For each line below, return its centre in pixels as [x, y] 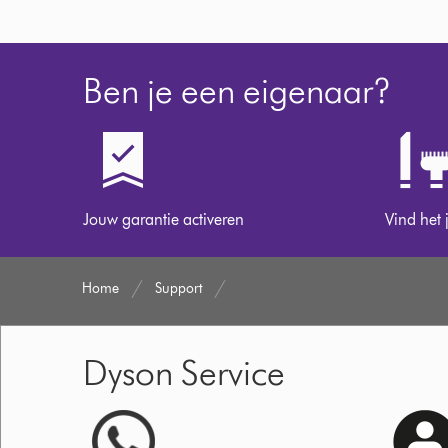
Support [179, 288]
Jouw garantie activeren [163, 219]
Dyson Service [184, 372]
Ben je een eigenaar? [237, 90]
